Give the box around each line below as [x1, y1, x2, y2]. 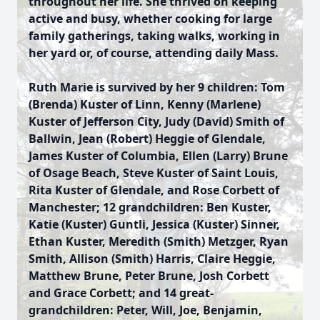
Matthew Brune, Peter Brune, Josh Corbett [29, 268, 269, 284]
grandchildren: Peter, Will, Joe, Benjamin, [29, 302, 262, 318]
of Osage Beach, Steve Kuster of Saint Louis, [29, 165, 279, 181]
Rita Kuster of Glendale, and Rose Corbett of [29, 182, 279, 198]
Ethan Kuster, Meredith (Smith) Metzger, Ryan [29, 234, 289, 249]
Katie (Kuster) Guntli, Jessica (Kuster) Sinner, [29, 216, 280, 232]
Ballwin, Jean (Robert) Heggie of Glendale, [29, 131, 266, 146]
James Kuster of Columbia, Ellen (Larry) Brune [29, 148, 288, 164]
